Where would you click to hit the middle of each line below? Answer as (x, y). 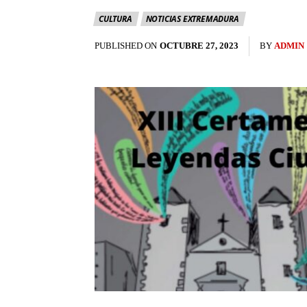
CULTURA (115, 19)
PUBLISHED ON (126, 46)
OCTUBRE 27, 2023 (199, 46)
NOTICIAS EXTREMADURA (192, 19)
